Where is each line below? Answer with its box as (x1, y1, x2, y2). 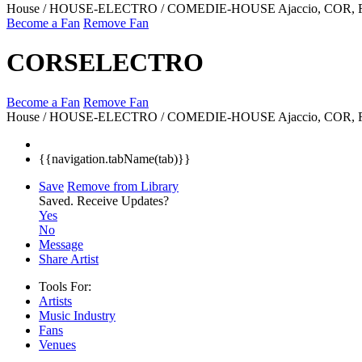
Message (39, 237, 83, 251)
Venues (39, 337, 76, 351)
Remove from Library (67, 179, 179, 193)
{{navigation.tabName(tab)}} (39, 151, 191, 166)
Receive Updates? (77, 193, 169, 208)
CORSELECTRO (6, 48, 204, 78)
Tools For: (39, 279, 91, 293)
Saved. (39, 193, 77, 208)
